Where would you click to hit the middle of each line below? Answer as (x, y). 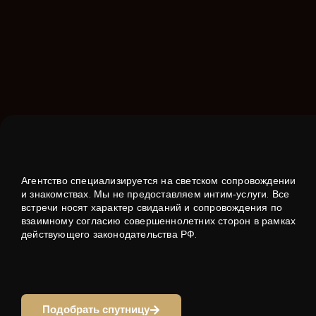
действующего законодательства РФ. (109, 234)
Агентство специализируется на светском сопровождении (159, 181)
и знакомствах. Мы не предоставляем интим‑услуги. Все (156, 194)
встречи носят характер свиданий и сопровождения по (152, 207)
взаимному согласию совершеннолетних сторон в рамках (159, 221)
